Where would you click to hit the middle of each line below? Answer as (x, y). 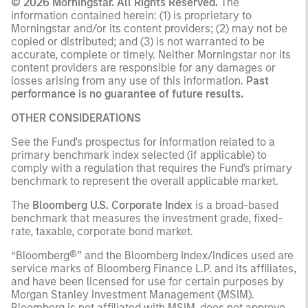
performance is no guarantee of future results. (127, 93)
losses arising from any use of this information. (129, 80)
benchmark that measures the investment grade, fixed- (147, 218)
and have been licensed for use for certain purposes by (147, 281)
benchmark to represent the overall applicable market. (145, 181)
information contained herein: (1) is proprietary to (131, 15)
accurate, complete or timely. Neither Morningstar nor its (151, 54)
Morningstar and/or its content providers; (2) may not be (149, 28)
